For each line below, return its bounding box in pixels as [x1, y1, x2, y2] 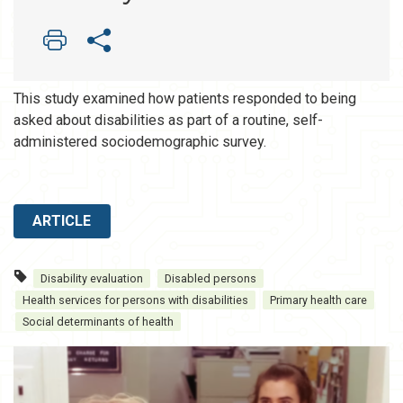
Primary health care [270, 293, 367, 308]
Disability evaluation [40, 272, 143, 286]
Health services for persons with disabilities [22, 293, 248, 308]
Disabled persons [165, 272, 256, 286]
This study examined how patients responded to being [13, 90, 356, 108]
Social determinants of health [22, 315, 174, 329]
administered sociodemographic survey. [13, 133, 266, 151]
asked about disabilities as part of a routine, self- [13, 112, 323, 130]
